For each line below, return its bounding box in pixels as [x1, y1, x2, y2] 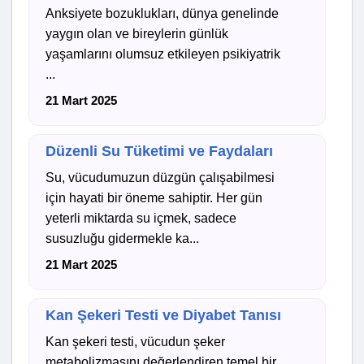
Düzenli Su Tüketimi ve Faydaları [45, 142, 274, 159]
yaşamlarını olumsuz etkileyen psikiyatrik [45, 46, 281, 61]
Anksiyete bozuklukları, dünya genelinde [45, 6, 279, 20]
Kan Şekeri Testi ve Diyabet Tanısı [45, 306, 282, 323]
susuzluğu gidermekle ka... [45, 231, 200, 245]
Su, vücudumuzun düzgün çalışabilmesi [45, 170, 275, 184]
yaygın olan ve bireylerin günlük [45, 26, 229, 41]
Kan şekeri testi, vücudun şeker [45, 334, 226, 349]
